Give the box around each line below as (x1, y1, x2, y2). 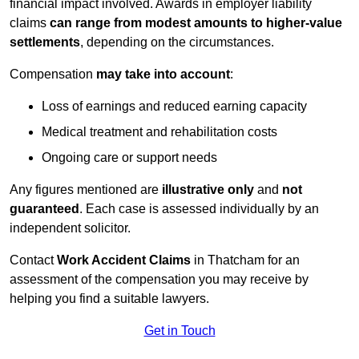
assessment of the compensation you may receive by (10, 272, 309, 287)
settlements (10, 35, 80, 50)
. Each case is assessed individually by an (79, 202, 319, 216)
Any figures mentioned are (10, 183, 162, 197)
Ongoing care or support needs (42, 151, 217, 165)
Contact (10, 253, 57, 268)
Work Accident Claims (57, 253, 194, 268)
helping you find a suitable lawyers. (10, 292, 209, 306)
